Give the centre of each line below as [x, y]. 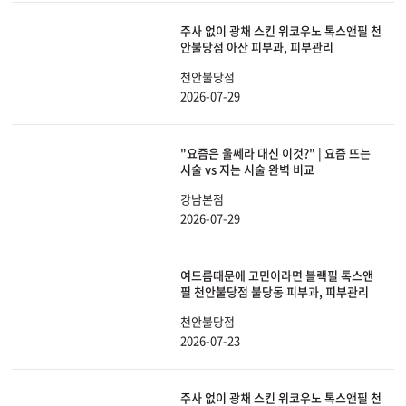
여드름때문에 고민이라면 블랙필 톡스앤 [277, 275]
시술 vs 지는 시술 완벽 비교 [247, 169]
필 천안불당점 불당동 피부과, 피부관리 [275, 292]
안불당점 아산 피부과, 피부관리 [257, 47]
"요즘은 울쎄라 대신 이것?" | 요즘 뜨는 [275, 153]
